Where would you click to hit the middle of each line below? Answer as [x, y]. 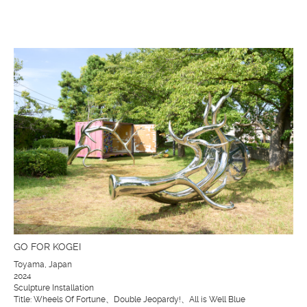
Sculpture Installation [54, 288]
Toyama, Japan [43, 265]
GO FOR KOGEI [47, 247]
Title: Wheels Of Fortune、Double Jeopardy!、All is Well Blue [130, 299]
